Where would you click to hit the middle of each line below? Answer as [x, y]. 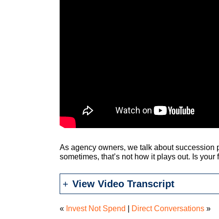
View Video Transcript [123, 184]
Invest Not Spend [96, 209]
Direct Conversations [168, 209]
